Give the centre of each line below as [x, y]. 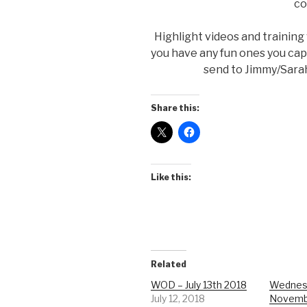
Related [169, 265]
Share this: [175, 108]
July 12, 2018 [178, 299]
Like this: [171, 177]
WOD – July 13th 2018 [199, 285]
